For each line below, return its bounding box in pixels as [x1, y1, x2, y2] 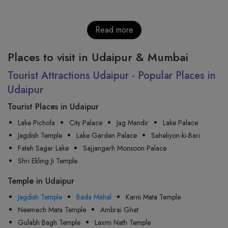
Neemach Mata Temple [18, 205, 86, 215]
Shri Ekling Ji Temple [18, 156, 77, 166]
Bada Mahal [76, 192, 111, 202]
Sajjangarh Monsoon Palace [83, 143, 166, 153]
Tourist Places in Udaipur [8, 101, 99, 112]
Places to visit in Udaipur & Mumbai [8, 49, 188, 65]
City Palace [69, 118, 102, 128]
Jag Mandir [117, 118, 149, 128]
